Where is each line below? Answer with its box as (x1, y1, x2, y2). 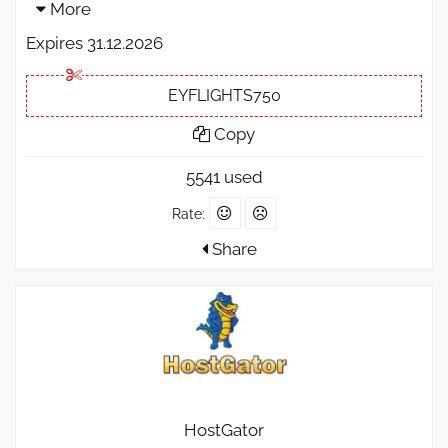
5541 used (185, 166, 263, 187)
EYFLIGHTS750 (167, 85, 281, 105)
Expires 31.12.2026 (26, 32, 163, 53)
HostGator (184, 420, 264, 441)
